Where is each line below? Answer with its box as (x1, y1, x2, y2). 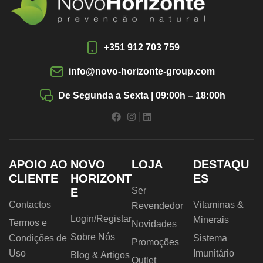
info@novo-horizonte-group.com (69, 66, 215, 77)
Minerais (193, 215, 229, 225)
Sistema (193, 233, 227, 244)
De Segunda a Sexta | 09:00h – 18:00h (58, 90, 225, 101)
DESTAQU (193, 158, 249, 171)
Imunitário (193, 248, 234, 259)
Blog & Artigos (70, 250, 130, 261)
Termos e (9, 218, 47, 228)
